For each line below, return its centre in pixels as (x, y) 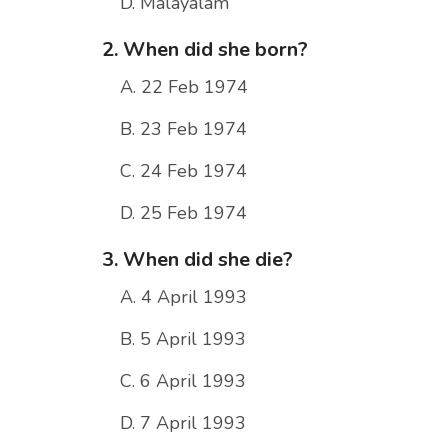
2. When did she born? (205, 50)
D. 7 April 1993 (183, 423)
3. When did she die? (197, 260)
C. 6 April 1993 (183, 381)
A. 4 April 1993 (183, 297)
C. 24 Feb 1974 (183, 171)
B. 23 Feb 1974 (183, 129)
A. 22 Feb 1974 (184, 87)
